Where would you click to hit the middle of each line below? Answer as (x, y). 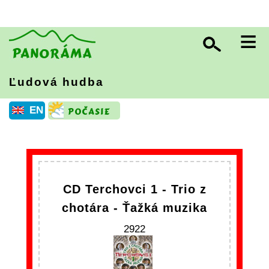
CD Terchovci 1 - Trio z (134, 189)
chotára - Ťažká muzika (134, 208)
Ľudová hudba (56, 82)
